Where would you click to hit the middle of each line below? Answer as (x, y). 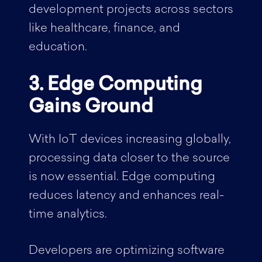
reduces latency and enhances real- (126, 196)
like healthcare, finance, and (104, 29)
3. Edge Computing (115, 85)
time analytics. (69, 215)
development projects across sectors (131, 10)
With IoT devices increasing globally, (130, 140)
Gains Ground (91, 108)
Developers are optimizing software (126, 251)
